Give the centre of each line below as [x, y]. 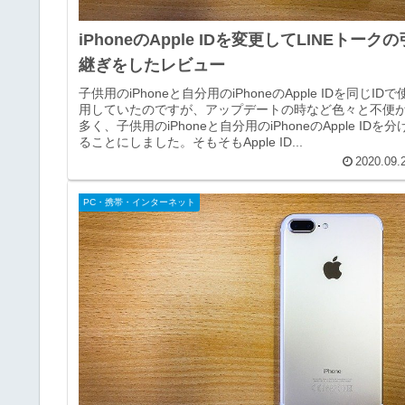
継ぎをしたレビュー [152, 66]
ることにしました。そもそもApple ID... [191, 141]
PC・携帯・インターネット [140, 202]
